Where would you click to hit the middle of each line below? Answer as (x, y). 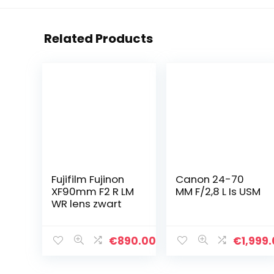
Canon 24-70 (210, 179)
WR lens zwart (86, 204)
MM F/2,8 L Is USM (218, 191)
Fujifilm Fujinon (87, 179)
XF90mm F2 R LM (92, 191)
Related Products (98, 39)
